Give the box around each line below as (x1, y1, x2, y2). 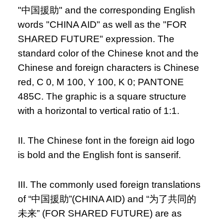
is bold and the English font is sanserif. (18, 150, 181, 161)
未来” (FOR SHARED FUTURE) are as (18, 208, 182, 219)
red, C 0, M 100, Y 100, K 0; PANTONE (18, 77, 184, 88)
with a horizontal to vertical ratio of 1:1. (18, 106, 180, 116)
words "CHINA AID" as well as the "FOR (18, 19, 187, 30)
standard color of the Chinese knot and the (18, 48, 199, 59)
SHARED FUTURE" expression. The (18, 34, 175, 45)
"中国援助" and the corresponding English (18, 5, 196, 16)
